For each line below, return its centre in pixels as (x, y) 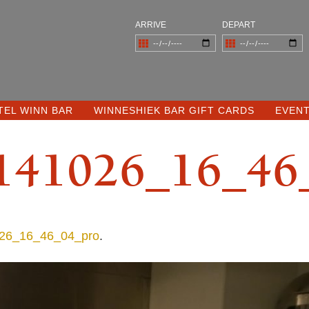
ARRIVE (151, 25)
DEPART (239, 25)
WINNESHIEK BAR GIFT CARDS (174, 110)
